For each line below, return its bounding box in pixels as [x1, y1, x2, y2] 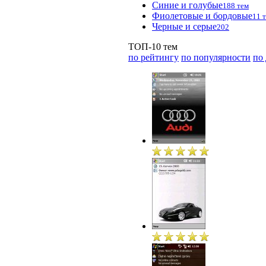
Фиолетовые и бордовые [152, 10, 252, 21]
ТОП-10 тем [128, 41, 178, 52]
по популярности [181, 52, 251, 62]
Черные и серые [152, 21, 217, 31]
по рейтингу [128, 52, 179, 62]
